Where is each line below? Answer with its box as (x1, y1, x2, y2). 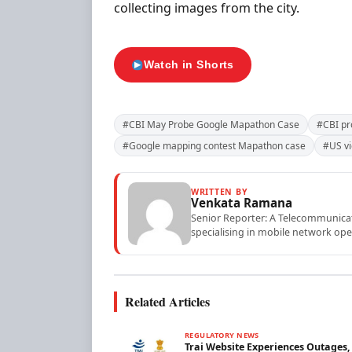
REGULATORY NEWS (185, 330, 259, 341)
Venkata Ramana (191, 195, 292, 211)
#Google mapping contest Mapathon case (123, 139, 306, 153)
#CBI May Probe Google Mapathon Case (123, 118, 299, 132)
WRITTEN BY (191, 186, 248, 198)
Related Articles (125, 292, 210, 311)
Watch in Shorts (144, 58, 234, 71)
